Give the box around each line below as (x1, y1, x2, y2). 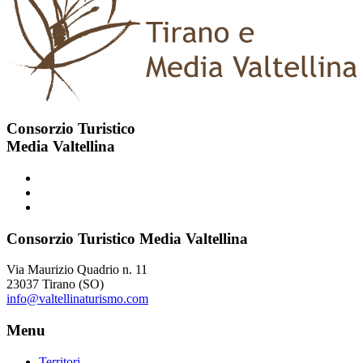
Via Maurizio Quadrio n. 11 (6, 263, 147, 277)
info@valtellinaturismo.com (6, 292, 148, 306)
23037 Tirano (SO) (6, 277, 104, 292)
